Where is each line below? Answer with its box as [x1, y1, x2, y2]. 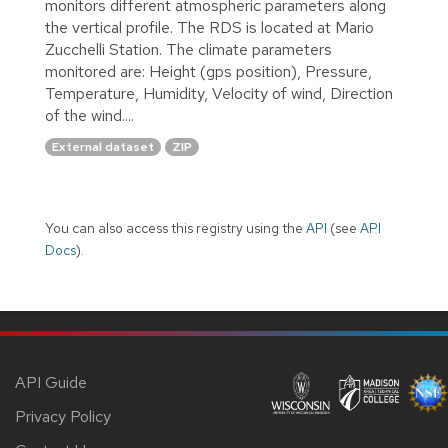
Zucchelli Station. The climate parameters [45, 38, 332, 60]
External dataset [52, 139, 154, 156]
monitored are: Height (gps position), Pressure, [45, 60, 372, 82]
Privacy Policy [15, 405, 111, 427]
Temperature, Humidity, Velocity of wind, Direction [45, 82, 393, 104]
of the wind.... [45, 104, 134, 126]
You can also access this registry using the [45, 218, 306, 237]
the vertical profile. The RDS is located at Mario [45, 16, 374, 38]
